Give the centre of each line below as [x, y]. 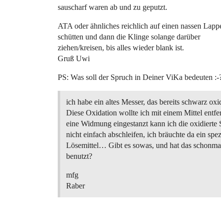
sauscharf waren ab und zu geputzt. [112, 7]
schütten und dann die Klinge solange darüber [129, 37]
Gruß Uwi [74, 58]
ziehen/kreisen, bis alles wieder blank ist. [121, 48]
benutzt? [79, 156]
